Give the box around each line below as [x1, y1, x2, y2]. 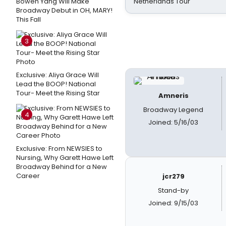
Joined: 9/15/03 [148, 198, 199, 208]
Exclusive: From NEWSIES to [16, 144, 102, 153]
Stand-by [158, 186, 189, 195]
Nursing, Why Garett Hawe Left [16, 153, 114, 162]
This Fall [16, 15, 41, 24]
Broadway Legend [143, 105, 204, 115]
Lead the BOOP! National [16, 79, 96, 89]
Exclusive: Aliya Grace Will [16, 70, 99, 80]
